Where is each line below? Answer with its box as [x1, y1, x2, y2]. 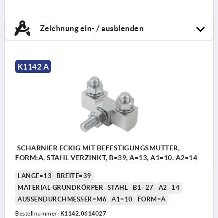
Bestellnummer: [15, 210, 60, 217]
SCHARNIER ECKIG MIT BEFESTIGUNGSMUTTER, [15, 144, 180, 152]
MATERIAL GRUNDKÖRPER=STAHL [18, 183, 128, 191]
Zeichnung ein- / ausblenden [38, 23, 144, 33]
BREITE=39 [56, 172, 91, 180]
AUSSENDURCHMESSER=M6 [18, 195, 103, 203]
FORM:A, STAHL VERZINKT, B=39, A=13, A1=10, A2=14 [15, 153, 197, 162]
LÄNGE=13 [18, 172, 52, 180]
